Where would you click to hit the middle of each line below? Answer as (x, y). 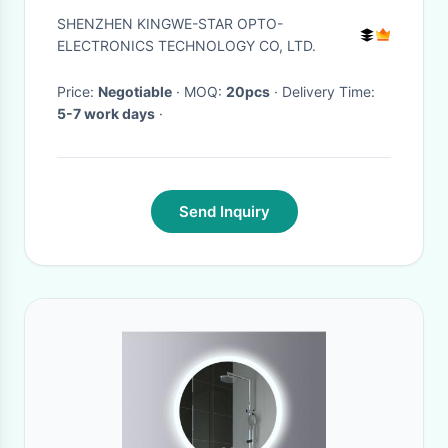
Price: (77, 91)
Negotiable (135, 91)
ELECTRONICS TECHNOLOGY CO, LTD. (186, 45)
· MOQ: (205, 91)
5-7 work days (106, 113)
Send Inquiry (224, 211)
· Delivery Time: (328, 91)
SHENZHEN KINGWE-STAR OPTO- (170, 23)
